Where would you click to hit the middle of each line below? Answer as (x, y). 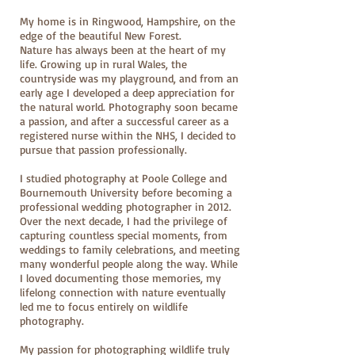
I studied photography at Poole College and (123, 178)
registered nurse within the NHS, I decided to (128, 135)
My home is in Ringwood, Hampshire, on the (128, 21)
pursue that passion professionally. (103, 149)
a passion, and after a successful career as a (124, 121)
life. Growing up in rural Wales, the (103, 64)
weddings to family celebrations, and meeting (130, 249)
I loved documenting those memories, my (120, 278)
